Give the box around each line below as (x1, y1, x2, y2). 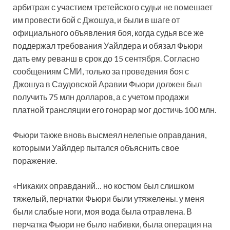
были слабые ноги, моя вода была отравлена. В (13, 206, 192, 216)
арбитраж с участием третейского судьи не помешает (13, 2, 213, 12)
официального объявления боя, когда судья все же (13, 27, 204, 37)
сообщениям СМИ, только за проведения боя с (13, 66, 189, 76)
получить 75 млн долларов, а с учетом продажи (13, 91, 189, 102)
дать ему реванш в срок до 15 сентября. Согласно (13, 53, 200, 63)
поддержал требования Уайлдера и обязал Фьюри (13, 40, 203, 50)
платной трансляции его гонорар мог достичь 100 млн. (13, 104, 216, 114)
